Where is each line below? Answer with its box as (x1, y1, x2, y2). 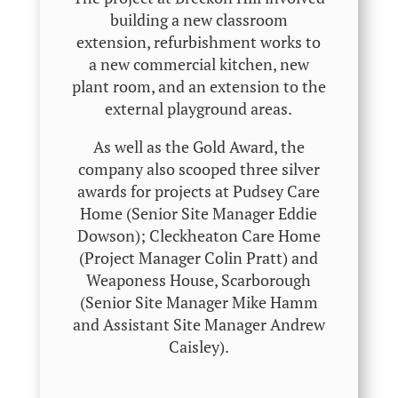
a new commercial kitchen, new (88, 53, 309, 76)
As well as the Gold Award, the (92, 136, 305, 158)
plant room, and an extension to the (71, 76, 326, 98)
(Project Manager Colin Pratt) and (79, 247, 319, 269)
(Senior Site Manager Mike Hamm (79, 291, 318, 314)
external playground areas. (105, 98, 293, 120)
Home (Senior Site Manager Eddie (80, 203, 318, 225)
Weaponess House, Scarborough (86, 269, 312, 291)
